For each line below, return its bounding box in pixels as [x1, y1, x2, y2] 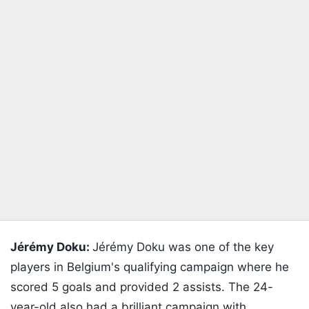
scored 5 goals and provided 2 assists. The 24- [10, 280, 273, 295]
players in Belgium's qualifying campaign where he [10, 260, 289, 275]
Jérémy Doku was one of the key [92, 240, 274, 255]
